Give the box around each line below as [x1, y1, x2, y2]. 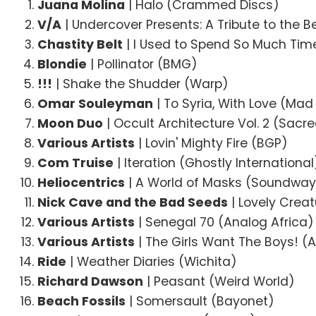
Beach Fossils [37, 292, 126, 310]
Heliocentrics [37, 174, 126, 191]
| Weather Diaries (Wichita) [66, 253, 238, 270]
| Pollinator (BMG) [87, 55, 198, 73]
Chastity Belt [37, 35, 123, 53]
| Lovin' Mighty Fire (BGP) [135, 134, 288, 152]
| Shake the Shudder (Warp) [52, 75, 229, 92]
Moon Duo [37, 114, 104, 132]
